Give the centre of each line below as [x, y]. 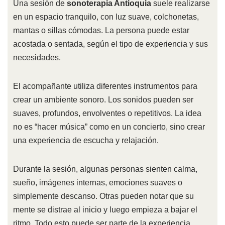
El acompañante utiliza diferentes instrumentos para [105, 86]
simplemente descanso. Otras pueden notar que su [103, 196]
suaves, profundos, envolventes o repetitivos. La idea [107, 114]
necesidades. [37, 58]
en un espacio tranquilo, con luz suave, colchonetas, [106, 17]
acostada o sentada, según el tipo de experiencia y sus [110, 44]
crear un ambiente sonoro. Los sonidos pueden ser [103, 100]
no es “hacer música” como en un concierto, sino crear [109, 127]
